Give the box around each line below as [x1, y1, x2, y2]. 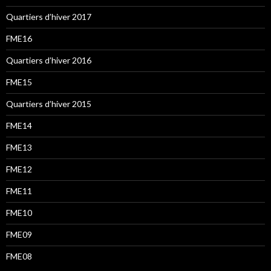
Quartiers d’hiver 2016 [6, 54, 91, 65]
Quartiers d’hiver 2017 [6, 11, 91, 22]
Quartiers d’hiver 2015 [6, 98, 91, 109]
